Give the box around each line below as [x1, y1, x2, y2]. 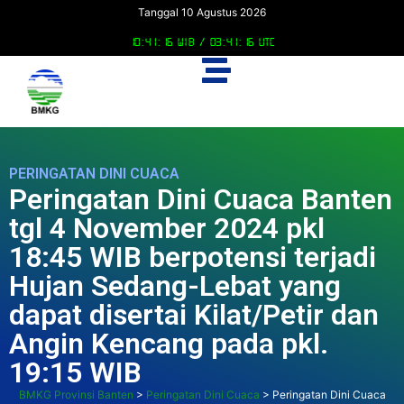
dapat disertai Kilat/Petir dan [9, 298, 379, 333]
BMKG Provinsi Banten [18, 388, 133, 402]
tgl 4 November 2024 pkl [9, 211, 325, 246]
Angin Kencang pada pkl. [9, 326, 328, 362]
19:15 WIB [9, 355, 142, 390]
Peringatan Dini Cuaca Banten [9, 182, 392, 217]
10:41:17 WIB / [129, 35, 210, 49]
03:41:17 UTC [210, 35, 275, 49]
